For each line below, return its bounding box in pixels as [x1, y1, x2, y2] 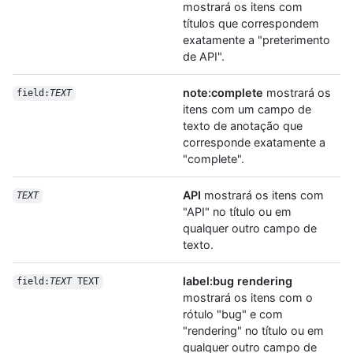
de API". [183, 49, 225, 63]
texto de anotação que [183, 118, 303, 132]
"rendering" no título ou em [183, 323, 324, 337]
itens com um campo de [183, 102, 311, 116]
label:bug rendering [183, 273, 292, 288]
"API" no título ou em [183, 204, 292, 218]
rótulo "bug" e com [183, 307, 283, 321]
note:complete [183, 85, 263, 99]
